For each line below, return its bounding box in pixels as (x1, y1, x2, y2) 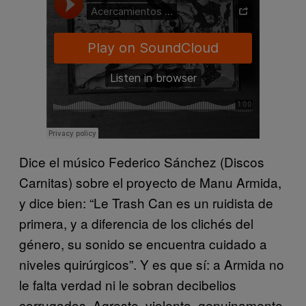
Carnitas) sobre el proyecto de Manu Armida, (19, 172, 281, 191)
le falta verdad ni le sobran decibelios (19, 275, 236, 294)
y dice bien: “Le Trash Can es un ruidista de (19, 193, 273, 212)
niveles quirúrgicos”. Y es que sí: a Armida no (19, 254, 284, 273)
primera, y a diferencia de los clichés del (19, 213, 253, 232)
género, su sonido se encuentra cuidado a (19, 234, 267, 253)
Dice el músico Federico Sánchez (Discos (19, 152, 264, 171)
